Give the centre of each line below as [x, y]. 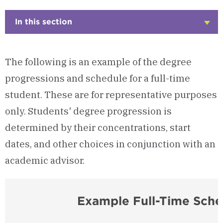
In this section [44, 22]
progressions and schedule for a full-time [98, 78]
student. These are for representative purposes [111, 95]
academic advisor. [46, 160]
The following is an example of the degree [98, 62]
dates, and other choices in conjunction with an [110, 144]
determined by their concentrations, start [98, 127]
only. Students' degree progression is [88, 111]
